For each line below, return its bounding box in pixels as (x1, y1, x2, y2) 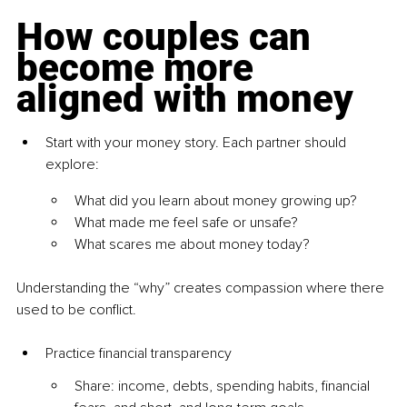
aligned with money (16, 76, 353, 122)
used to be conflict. (16, 301, 136, 320)
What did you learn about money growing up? (74, 192, 357, 211)
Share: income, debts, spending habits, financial (74, 377, 373, 396)
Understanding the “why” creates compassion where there (16, 279, 388, 298)
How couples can (16, 15, 320, 60)
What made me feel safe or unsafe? (74, 213, 298, 233)
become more (16, 45, 263, 91)
